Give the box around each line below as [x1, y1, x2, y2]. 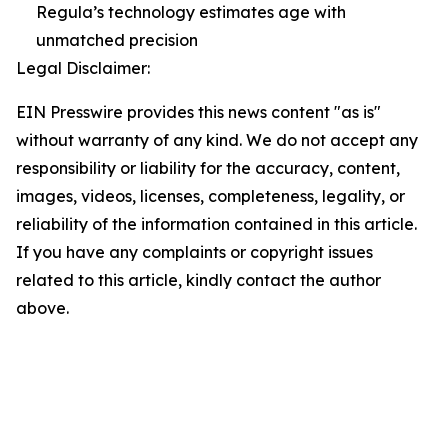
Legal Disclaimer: [16, 58, 150, 79]
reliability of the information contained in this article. [16, 214, 417, 235]
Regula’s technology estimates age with [36, 2, 346, 23]
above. [16, 298, 69, 319]
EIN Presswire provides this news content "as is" [16, 102, 381, 123]
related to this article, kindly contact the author [16, 270, 381, 291]
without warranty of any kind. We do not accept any [16, 130, 418, 151]
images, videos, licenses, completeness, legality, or [16, 186, 405, 207]
